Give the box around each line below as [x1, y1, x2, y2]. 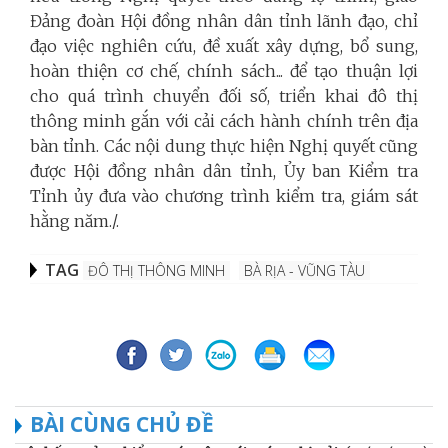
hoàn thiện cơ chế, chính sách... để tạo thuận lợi [30, 61, 418, 82]
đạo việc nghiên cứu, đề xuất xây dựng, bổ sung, [30, 36, 418, 57]
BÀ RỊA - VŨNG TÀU [244, 261, 365, 281]
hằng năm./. [30, 211, 119, 232]
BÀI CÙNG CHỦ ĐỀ [30, 410, 214, 439]
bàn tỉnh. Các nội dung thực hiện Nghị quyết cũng [30, 136, 418, 157]
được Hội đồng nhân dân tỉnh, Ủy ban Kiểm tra [30, 161, 418, 182]
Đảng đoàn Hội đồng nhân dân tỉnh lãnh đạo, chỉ [30, 11, 418, 32]
